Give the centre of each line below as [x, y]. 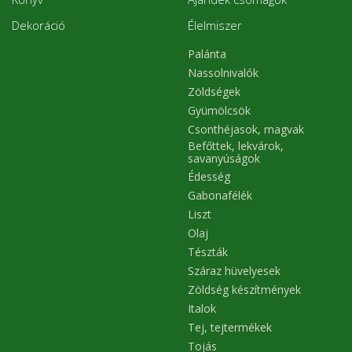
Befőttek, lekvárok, [236, 145]
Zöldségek [214, 92]
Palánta [207, 54]
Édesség [209, 177]
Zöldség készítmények [244, 290]
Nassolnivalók [223, 73]
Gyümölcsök [219, 111]
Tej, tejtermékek [230, 328]
